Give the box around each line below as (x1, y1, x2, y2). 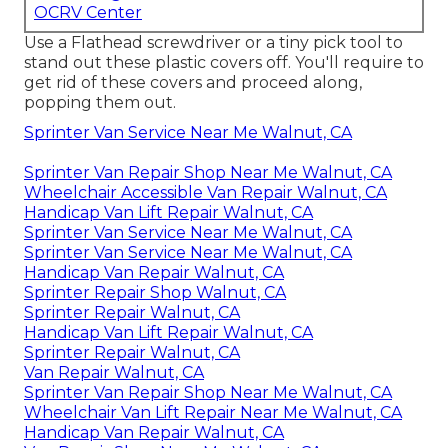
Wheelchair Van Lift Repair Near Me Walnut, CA (24, 402, 402, 422)
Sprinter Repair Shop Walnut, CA (24, 282, 286, 302)
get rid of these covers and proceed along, (24, 72, 362, 92)
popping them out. (24, 92, 176, 112)
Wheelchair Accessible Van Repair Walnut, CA (24, 182, 387, 202)
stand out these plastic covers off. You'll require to (24, 52, 424, 72)
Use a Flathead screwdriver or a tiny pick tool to (24, 32, 403, 52)
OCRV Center (34, 2, 142, 22)
